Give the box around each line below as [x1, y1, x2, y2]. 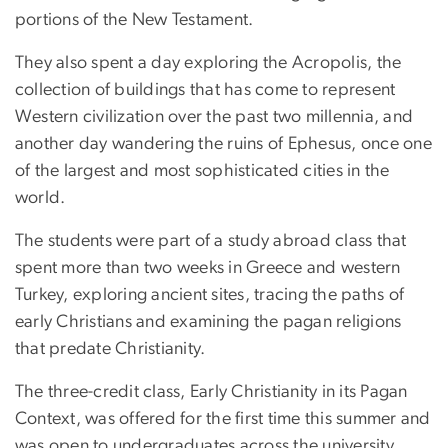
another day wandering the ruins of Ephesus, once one [15, 135, 432, 154]
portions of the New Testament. [15, 11, 254, 30]
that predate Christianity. [15, 340, 206, 359]
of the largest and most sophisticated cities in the [15, 162, 390, 181]
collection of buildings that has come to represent [15, 81, 396, 100]
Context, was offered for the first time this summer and [15, 410, 431, 429]
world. [15, 189, 66, 208]
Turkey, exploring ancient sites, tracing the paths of [15, 286, 405, 305]
